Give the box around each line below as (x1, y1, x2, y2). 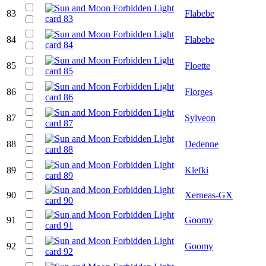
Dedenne (185, 138, 218, 149)
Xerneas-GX (185, 189, 233, 200)
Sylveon (185, 112, 216, 123)
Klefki (185, 164, 208, 175)
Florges (185, 86, 213, 97)
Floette (185, 60, 210, 71)
